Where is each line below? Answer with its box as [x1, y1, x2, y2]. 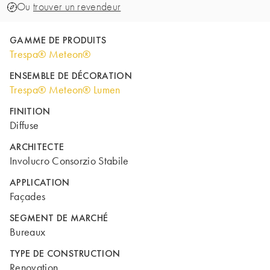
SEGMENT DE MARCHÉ [10, 212, 108, 224]
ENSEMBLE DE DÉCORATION [10, 69, 133, 82]
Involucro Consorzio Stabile [10, 154, 129, 168]
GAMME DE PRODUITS [10, 34, 107, 46]
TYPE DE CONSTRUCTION [10, 247, 121, 260]
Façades [10, 190, 46, 203]
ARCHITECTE [10, 140, 64, 153]
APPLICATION [10, 176, 70, 189]
